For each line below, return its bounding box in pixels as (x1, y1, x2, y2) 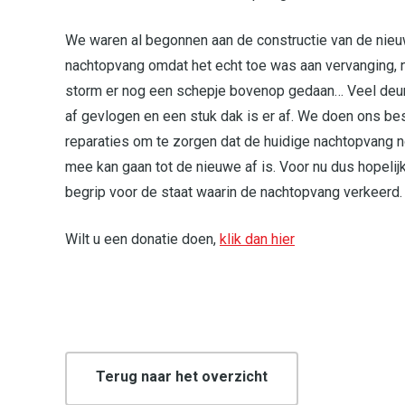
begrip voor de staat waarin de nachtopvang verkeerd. (65, 183, 402, 201)
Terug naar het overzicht (96, 367, 268, 385)
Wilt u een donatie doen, (65, 230, 220, 248)
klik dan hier (220, 230, 295, 248)
